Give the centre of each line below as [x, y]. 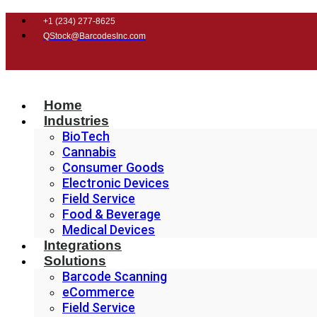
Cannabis [89, 152]
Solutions [75, 261]
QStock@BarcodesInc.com [94, 36]
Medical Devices [109, 230]
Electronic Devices [116, 183]
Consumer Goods [113, 167]
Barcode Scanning [115, 276]
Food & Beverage [111, 214]
